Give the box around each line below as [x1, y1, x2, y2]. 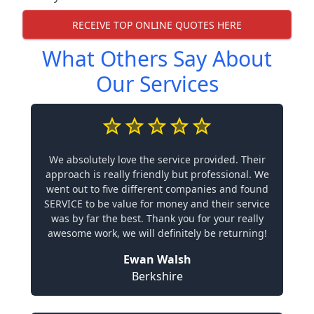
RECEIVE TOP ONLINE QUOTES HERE [72, 18, 242, 32]
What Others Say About [42, 44, 272, 73]
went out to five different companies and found [46, 182, 268, 196]
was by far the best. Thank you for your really [50, 212, 264, 225]
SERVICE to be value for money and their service [44, 197, 270, 210]
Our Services [95, 69, 219, 98]
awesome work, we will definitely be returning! [47, 226, 267, 240]
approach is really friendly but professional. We [45, 168, 269, 181]
